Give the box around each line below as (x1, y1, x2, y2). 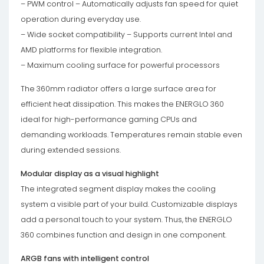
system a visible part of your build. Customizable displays (21, 199, 237, 209)
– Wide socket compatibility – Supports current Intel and (21, 29, 232, 39)
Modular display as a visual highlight (21, 169, 159, 179)
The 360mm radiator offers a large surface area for (21, 84, 216, 94)
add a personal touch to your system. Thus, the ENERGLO (21, 214, 232, 225)
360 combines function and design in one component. (21, 230, 226, 240)
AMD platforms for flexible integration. (21, 45, 162, 55)
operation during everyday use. (21, 14, 141, 24)
